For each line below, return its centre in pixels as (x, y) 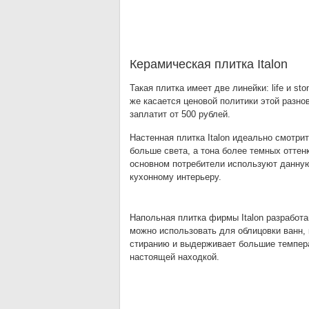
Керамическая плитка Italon (209, 64)
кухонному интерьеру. (176, 177)
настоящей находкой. (175, 257)
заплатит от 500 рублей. (180, 114)
